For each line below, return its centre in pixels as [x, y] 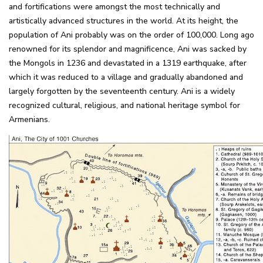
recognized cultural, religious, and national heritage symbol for [124, 105]
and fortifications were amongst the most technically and [114, 7]
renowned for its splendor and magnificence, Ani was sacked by [128, 49]
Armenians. [29, 119]
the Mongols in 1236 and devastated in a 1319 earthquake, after [128, 63]
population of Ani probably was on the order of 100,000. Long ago [131, 35]
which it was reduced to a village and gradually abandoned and [126, 77]
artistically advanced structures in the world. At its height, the [124, 21]
